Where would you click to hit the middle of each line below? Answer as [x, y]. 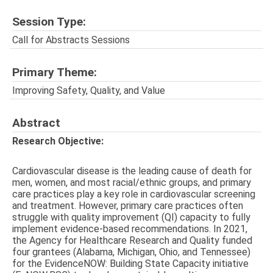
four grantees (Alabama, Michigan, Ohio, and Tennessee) [131, 252]
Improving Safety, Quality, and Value [89, 90]
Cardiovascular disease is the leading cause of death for [132, 171]
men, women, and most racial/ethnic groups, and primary [132, 183]
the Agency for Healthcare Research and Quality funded [132, 241]
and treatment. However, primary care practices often [128, 206]
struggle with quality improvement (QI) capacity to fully [131, 218]
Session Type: [49, 22]
